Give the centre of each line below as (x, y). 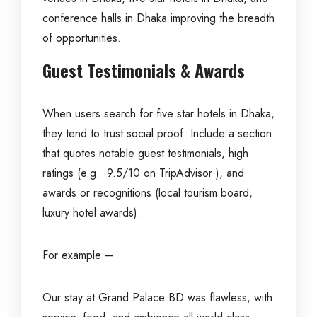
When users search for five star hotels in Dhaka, (158, 114)
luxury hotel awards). (92, 213)
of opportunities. (82, 38)
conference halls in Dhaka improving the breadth (158, 18)
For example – (78, 255)
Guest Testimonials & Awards (144, 70)
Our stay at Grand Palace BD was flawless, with (157, 298)
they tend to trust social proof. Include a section (157, 133)
